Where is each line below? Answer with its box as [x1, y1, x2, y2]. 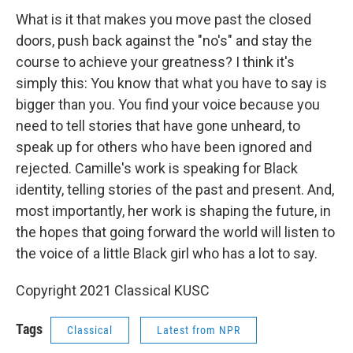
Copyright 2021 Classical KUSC [16, 281, 210, 299]
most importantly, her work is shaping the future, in [16, 202, 331, 219]
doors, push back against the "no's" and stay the [16, 32, 312, 49]
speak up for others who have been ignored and [16, 138, 312, 155]
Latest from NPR [157, 323, 240, 336]
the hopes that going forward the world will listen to [16, 223, 335, 240]
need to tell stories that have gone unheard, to [16, 117, 300, 134]
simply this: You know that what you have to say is [16, 74, 327, 91]
